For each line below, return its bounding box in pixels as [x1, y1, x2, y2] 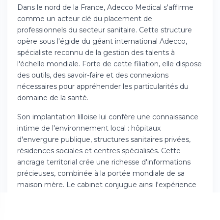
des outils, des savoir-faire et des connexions [17, 71, 168, 80]
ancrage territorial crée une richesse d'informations [17, 158, 191, 166]
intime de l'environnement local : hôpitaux [17, 124, 161, 133]
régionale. [17, 203, 51, 212]
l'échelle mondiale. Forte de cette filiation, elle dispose [17, 59, 202, 68]
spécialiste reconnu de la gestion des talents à [17, 48, 175, 57]
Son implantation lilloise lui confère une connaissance [17, 112, 198, 121]
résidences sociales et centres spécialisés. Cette [17, 146, 181, 155]
